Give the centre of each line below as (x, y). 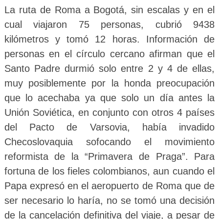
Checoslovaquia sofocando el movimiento (109, 142)
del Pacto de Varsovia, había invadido (109, 127)
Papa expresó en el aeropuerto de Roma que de (109, 186)
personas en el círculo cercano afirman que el (109, 54)
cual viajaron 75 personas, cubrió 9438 (109, 24)
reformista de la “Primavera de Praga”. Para (109, 156)
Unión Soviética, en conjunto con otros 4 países (109, 112)
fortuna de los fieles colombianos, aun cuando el (109, 171)
